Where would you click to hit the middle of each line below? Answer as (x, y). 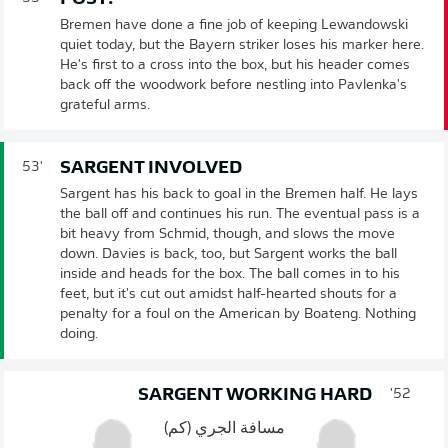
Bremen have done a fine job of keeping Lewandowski (234, 25)
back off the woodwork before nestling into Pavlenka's (233, 85)
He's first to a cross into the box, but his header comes (235, 65)
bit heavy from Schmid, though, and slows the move (227, 234)
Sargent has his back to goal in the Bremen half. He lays (239, 194)
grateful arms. (105, 105)
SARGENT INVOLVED (151, 168)
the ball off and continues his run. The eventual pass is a (240, 214)
